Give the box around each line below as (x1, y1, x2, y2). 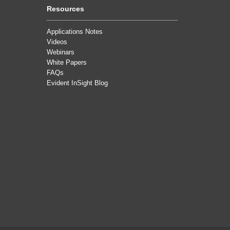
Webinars (47, 48, 74, 56)
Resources (47, 5, 84, 13)
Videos (47, 38, 67, 46)
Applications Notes (47, 28, 103, 36)
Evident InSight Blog (47, 79, 108, 87)
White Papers (47, 59, 87, 67)
